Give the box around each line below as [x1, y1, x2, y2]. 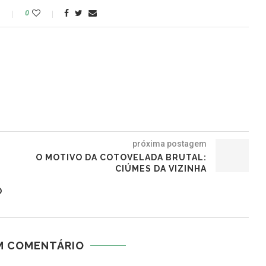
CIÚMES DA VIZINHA [115, 164, 207, 174]
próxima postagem [132, 139, 207, 149]
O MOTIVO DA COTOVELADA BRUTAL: [35, 153, 207, 163]
